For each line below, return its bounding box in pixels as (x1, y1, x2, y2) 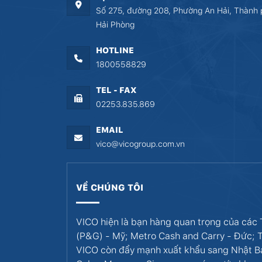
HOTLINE (96, 46, 134, 55)
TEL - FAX (96, 85, 137, 95)
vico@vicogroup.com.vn (96, 139, 185, 149)
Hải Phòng (96, 20, 135, 29)
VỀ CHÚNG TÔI (76, 182, 143, 193)
